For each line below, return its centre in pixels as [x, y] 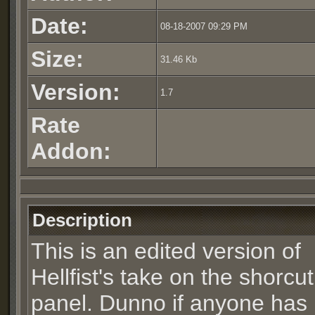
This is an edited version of [166, 251]
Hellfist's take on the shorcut [172, 277]
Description [82, 220]
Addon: [71, 151]
